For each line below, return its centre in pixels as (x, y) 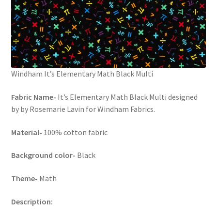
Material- (26, 132)
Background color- (44, 155)
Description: (32, 201)
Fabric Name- (34, 97)
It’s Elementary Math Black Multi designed (127, 97)
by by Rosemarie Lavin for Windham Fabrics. (83, 109)
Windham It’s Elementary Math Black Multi (82, 74)
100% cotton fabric (75, 132)
